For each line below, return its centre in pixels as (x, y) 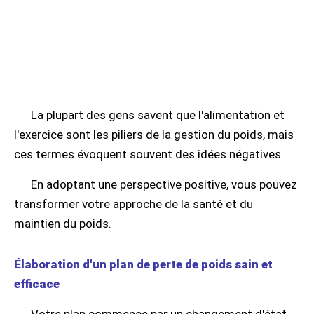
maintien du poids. (63, 224)
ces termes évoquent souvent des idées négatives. (149, 154)
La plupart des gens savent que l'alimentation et (158, 115)
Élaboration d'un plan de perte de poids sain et (143, 264)
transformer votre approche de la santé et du (134, 204)
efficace (37, 284)
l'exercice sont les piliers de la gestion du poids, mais (154, 135)
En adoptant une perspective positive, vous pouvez (164, 184)
